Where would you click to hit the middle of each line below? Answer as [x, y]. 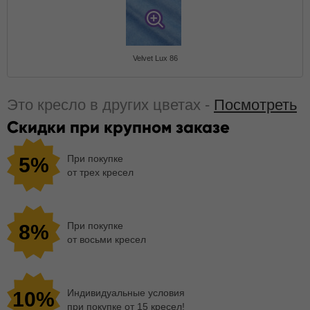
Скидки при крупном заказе [118, 127]
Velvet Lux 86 [155, 58]
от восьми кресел [107, 239]
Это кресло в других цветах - [110, 105]
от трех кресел [100, 172]
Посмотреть [255, 105]
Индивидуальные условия [126, 292]
